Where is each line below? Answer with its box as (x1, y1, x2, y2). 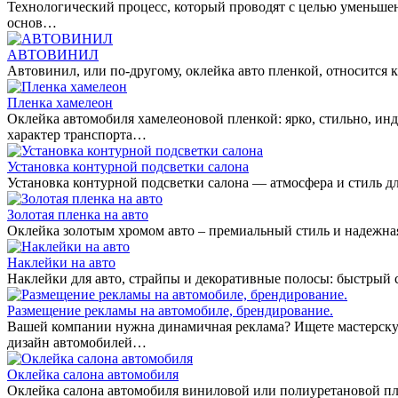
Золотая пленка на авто (7, 206, 148, 222)
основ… (7, 14, 57, 30)
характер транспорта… (7, 126, 147, 142)
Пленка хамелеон (7, 94, 113, 110)
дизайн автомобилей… (7, 334, 147, 350)
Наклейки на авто (7, 254, 115, 270)
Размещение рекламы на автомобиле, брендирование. (7, 302, 333, 318)
